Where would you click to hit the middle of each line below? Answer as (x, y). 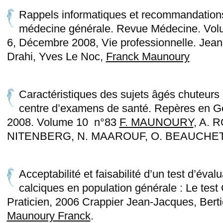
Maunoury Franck (49, 216)
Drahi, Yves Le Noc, (56, 56)
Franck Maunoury (148, 56)
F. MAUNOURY (156, 122)
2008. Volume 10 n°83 (63, 122)
